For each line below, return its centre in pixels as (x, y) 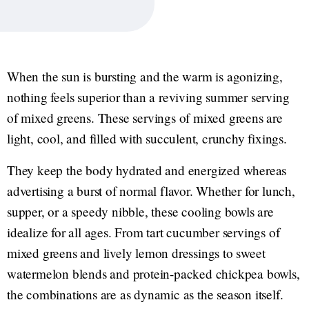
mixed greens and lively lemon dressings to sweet (136, 253)
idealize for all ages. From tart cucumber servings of (143, 232)
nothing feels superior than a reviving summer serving (148, 97)
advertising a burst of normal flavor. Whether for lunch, (151, 191)
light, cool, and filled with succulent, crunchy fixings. (147, 138)
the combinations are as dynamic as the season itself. (145, 294)
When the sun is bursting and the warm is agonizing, (145, 76)
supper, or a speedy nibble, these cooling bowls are (140, 211)
